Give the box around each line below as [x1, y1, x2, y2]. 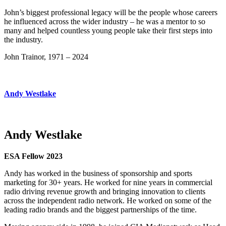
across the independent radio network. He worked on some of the [4, 196, 211, 205]
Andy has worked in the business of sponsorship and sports [4, 168, 192, 178]
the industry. [4, 35, 43, 44]
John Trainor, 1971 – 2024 [4, 52, 88, 61]
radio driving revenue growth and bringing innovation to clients [4, 187, 205, 196]
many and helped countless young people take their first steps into [4, 26, 212, 35]
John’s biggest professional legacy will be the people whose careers [4, 8, 217, 17]
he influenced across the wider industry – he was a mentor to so [4, 17, 205, 26]
